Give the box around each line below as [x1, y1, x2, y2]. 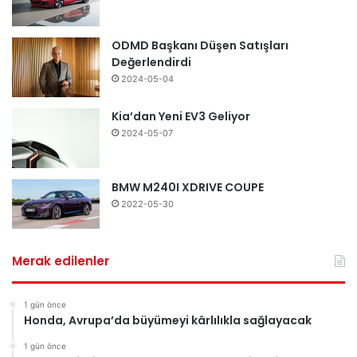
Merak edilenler [12, 252, 109, 269]
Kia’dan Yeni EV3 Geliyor [112, 108, 250, 124]
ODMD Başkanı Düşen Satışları [112, 37, 288, 53]
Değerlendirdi [112, 53, 191, 70]
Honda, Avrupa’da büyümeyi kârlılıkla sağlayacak [24, 312, 312, 328]
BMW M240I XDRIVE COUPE [112, 178, 264, 195]
